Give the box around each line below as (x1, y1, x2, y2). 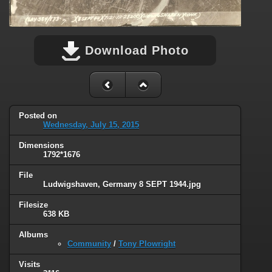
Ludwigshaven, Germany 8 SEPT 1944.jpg (43, 180, 201, 189)
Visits (19, 259, 40, 269)
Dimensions (19, 141, 64, 151)
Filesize (19, 200, 48, 209)
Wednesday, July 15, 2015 (43, 120, 139, 130)
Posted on (19, 111, 57, 121)
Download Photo (81, 44, 189, 58)
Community (67, 239, 111, 248)
